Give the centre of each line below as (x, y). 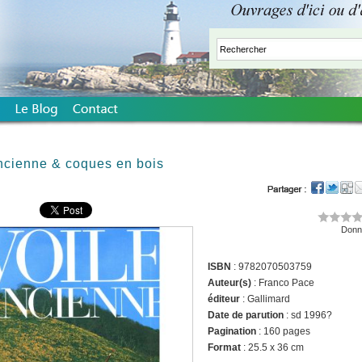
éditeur (224, 299)
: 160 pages (283, 331)
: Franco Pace (283, 283)
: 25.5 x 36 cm (272, 347)
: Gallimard (265, 299)
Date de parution (246, 315)
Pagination (232, 331)
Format (224, 347)
